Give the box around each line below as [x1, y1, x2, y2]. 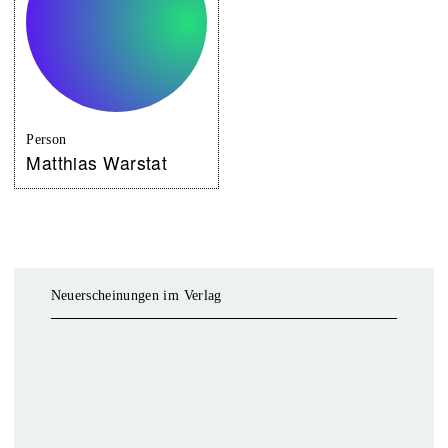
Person [26, 131, 67, 147]
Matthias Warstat [26, 150, 168, 176]
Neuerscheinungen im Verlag [50, 287, 222, 303]
